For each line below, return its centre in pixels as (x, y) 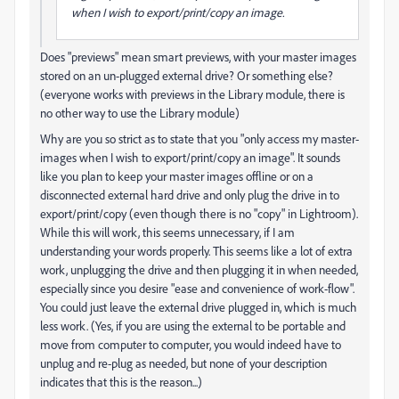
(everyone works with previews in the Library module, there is (192, 94)
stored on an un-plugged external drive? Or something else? (187, 75)
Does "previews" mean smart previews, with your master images (198, 57)
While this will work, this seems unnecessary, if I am (167, 232)
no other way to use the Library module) (140, 113)
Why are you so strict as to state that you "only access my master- (199, 138)
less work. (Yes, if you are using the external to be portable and (193, 326)
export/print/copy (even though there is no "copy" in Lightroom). (199, 213)
